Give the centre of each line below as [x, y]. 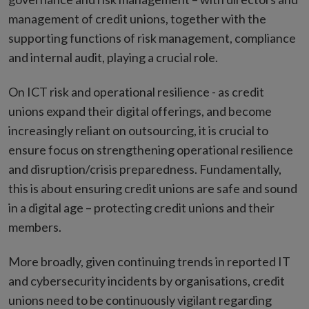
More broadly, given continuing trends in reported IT [149, 262]
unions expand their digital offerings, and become [140, 111]
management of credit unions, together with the [137, 19]
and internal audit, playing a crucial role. [113, 58]
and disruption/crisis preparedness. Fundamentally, [145, 169]
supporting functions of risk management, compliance [152, 38]
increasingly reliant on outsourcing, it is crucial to [138, 131]
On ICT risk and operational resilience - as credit [136, 92]
